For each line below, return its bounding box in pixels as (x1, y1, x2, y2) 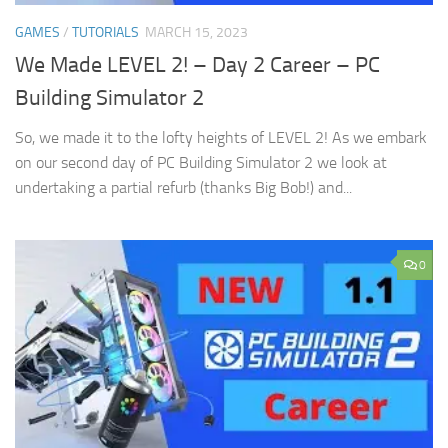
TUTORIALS (72, 23, 139, 41)
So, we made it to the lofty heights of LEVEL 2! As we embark (15, 127, 427, 147)
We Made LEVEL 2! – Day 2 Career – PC (15, 51, 380, 78)
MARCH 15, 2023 (145, 23, 248, 41)
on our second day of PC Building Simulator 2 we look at (15, 152, 387, 172)
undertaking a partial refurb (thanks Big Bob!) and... (15, 177, 352, 197)
